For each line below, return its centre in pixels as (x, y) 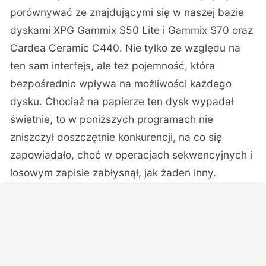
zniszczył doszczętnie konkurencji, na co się (116, 137)
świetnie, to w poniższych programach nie (112, 119)
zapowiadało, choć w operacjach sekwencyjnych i (132, 155)
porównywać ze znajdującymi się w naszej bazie (127, 12)
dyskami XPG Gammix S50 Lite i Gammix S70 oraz (132, 30)
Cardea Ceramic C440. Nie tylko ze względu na (126, 48)
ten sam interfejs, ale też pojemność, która (113, 66)
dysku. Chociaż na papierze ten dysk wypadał (122, 102)
